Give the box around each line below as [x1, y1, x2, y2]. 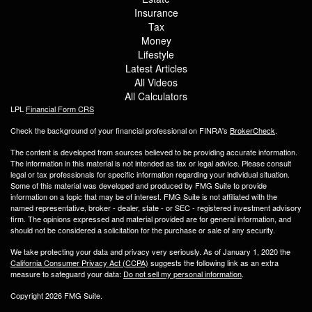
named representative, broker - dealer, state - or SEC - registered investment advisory [10, 202, 302, 214]
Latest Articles [125, 61, 187, 76]
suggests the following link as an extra [148, 257, 279, 269]
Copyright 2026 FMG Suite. [10, 290, 102, 302]
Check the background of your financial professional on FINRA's [10, 125, 230, 136]
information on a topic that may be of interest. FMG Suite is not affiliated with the [10, 191, 277, 203]
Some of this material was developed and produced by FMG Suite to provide [10, 180, 267, 192]
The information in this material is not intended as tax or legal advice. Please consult [10, 157, 291, 169]
